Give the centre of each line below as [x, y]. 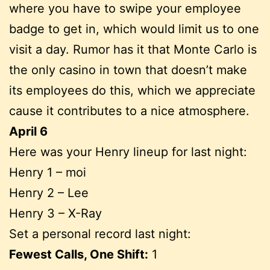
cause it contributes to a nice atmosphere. [129, 111]
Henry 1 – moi [48, 172]
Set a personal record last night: [100, 234]
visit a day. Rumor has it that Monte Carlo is [133, 49]
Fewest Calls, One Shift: [79, 254]
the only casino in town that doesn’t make [128, 70]
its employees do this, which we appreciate [132, 90]
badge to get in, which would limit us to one [134, 29]
